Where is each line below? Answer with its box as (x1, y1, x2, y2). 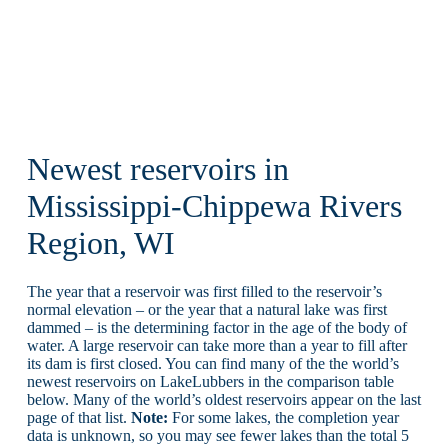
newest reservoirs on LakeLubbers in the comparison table (26, 373, 394, 391)
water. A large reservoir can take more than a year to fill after (26, 337, 407, 355)
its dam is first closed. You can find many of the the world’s (26, 355, 399, 373)
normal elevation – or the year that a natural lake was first (26, 301, 387, 319)
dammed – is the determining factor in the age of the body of (26, 319, 407, 337)
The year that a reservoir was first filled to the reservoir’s (26, 283, 382, 301)
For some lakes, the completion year (167, 409, 399, 427)
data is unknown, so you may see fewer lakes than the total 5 (26, 427, 409, 445)
